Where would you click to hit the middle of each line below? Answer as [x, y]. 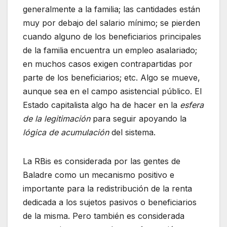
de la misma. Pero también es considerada [104, 216]
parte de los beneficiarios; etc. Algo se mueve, [111, 77]
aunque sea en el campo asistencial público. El [112, 91]
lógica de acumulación [66, 132]
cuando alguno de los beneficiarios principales [112, 36]
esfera [192, 105]
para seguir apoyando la [138, 118]
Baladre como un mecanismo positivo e [99, 175]
